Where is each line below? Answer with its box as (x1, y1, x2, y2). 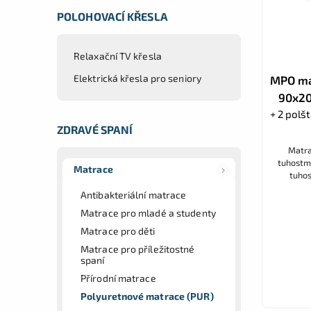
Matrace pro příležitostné (81, 242, 195, 255)
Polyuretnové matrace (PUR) (81, 289, 214, 302)
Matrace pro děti (81, 224, 155, 237)
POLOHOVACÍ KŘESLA (57, 9, 168, 23)
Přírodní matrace (81, 271, 156, 284)
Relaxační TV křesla (74, 49, 162, 62)
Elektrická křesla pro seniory (74, 72, 201, 84)
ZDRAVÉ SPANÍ (57, 122, 133, 136)
